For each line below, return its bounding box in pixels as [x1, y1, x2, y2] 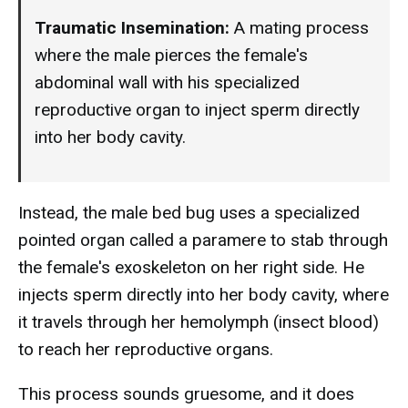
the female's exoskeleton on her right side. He [18, 257, 364, 278]
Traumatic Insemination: [35, 17, 229, 38]
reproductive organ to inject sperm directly [35, 99, 360, 120]
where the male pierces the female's [35, 45, 308, 66]
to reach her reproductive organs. [18, 339, 273, 360]
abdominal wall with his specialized [35, 72, 300, 93]
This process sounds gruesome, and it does [18, 383, 354, 404]
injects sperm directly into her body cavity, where [18, 284, 389, 305]
